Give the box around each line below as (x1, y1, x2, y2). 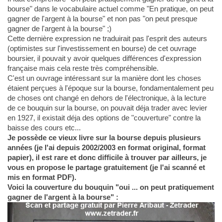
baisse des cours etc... (7, 123, 81, 132)
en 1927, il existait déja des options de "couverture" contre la (7, 113, 201, 122)
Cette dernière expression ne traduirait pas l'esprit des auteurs (7, 34, 207, 43)
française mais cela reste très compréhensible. (7, 64, 159, 73)
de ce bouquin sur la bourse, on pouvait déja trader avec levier (7, 104, 207, 112)
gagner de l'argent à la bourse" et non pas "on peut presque (7, 14, 197, 23)
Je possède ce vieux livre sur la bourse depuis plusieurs (7, 133, 201, 142)
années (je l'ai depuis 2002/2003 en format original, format (7, 143, 206, 152)
